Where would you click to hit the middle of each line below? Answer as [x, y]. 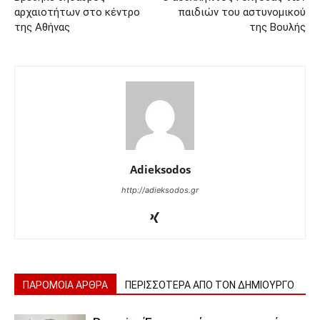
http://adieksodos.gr [160, 190]
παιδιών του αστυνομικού [242, 12]
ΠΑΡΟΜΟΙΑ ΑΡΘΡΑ [65, 285]
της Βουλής [277, 27]
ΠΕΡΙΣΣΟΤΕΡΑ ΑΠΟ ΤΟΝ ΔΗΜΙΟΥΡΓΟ [210, 285]
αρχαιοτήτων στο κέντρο [77, 12]
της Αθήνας [42, 27]
